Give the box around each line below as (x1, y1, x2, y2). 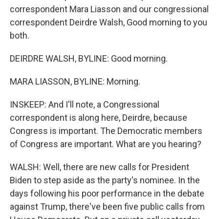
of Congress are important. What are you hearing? (10, 139, 201, 149)
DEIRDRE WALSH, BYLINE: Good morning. (10, 53, 168, 64)
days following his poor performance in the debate (10, 188, 204, 198)
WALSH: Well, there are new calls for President (10, 162, 189, 172)
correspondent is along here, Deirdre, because (10, 112, 187, 123)
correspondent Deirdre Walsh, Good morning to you (10, 17, 207, 27)
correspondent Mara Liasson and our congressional (10, 4, 209, 14)
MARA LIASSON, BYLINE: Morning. (10, 76, 140, 87)
